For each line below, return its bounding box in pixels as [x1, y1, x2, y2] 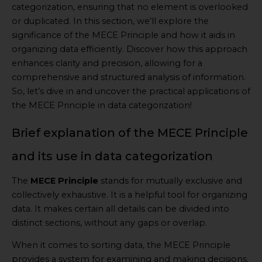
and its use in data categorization [12, 149, 213, 163]
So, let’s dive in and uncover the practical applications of [12, 86, 250, 97]
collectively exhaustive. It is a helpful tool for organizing [12, 189, 247, 200]
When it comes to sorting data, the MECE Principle [12, 240, 230, 251]
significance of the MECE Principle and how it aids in [12, 30, 235, 41]
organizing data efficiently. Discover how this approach [12, 44, 247, 55]
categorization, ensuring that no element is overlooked [12, 2, 248, 13]
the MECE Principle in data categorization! [12, 100, 192, 111]
